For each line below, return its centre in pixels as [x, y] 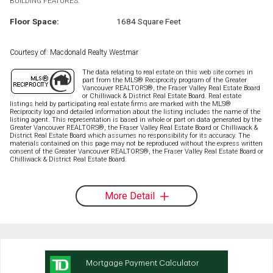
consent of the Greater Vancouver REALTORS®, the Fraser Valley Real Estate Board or [136, 151]
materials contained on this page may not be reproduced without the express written [136, 143]
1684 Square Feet [148, 21]
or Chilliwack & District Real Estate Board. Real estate [162, 96]
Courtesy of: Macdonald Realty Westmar [74, 52]
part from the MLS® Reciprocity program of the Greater [165, 80]
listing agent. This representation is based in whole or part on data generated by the [136, 119]
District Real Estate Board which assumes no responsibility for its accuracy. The [130, 135]
